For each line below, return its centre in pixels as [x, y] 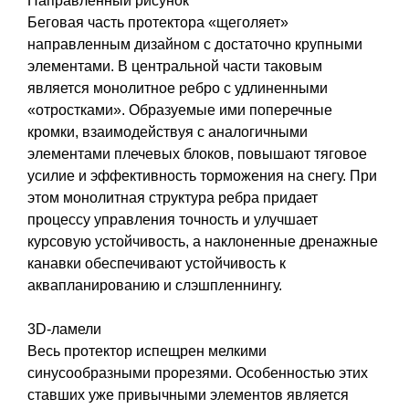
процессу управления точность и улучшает [173, 219]
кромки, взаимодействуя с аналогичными [168, 131]
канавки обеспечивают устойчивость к [157, 263]
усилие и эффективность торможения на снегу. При [202, 175]
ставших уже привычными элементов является [188, 394]
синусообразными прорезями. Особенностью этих [198, 372]
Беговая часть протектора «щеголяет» [158, 22]
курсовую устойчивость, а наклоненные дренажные [203, 241]
